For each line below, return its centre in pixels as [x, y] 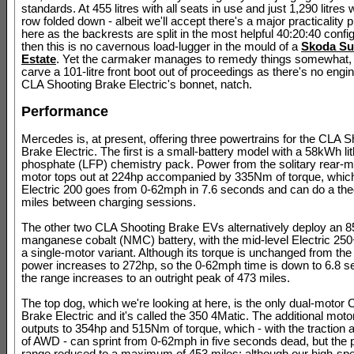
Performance [65, 111]
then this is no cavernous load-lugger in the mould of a [161, 47]
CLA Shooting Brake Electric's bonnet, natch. [137, 85]
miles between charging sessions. [109, 202]
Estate [39, 59]
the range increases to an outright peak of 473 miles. [156, 278]
